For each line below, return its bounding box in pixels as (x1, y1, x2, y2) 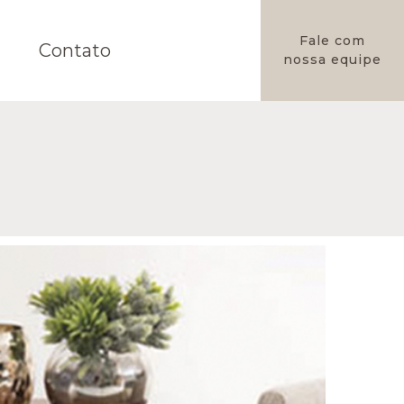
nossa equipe (283, 51, 381, 68)
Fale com (299, 32, 365, 49)
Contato (38, 40, 111, 61)
